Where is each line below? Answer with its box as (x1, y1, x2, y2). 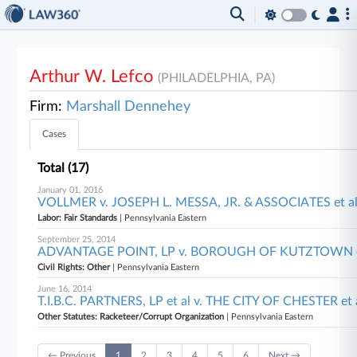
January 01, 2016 (37, 186, 104, 194)
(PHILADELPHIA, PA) (158, 72, 276, 84)
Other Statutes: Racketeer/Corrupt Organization (37, 312, 225, 321)
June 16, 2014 (37, 284, 92, 293)
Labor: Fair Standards (37, 214, 118, 222)
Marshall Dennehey (66, 100, 191, 114)
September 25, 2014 (37, 235, 116, 244)
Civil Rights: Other (37, 263, 111, 272)
